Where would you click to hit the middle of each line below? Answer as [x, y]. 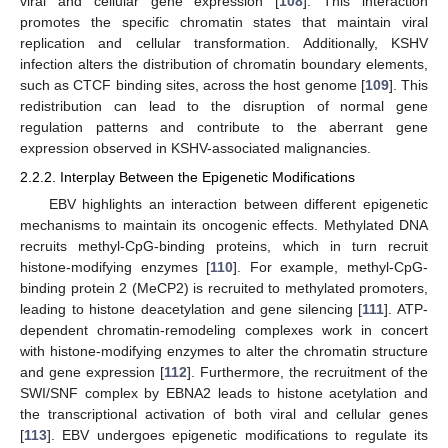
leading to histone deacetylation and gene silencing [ [191, 308]
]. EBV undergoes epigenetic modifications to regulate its [237, 434]
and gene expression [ [92, 371]
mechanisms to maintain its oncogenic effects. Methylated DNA [224, 224]
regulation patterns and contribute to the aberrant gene [224, 127]
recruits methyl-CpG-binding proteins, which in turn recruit [224, 245]
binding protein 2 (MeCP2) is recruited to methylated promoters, [224, 287]
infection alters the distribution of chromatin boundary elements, [224, 64]
